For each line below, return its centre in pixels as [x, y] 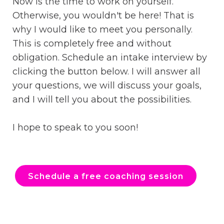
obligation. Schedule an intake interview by [110, 58]
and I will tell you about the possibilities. [102, 100]
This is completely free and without [92, 44]
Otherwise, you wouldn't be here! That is [103, 16]
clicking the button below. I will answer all [106, 72]
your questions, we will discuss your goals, [107, 86]
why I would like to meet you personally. [102, 30]
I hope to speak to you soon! [75, 128]
